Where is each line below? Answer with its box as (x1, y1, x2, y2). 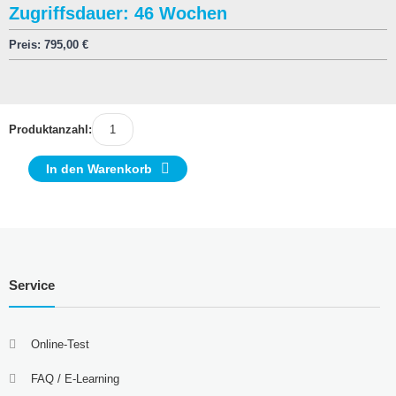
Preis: (9, 38, 41, 52)
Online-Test (30, 338, 89, 352)
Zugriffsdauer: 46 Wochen (9, 4, 227, 24)
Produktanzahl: (9, 123, 92, 137)
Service (8, 278, 55, 293)
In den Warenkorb (46, 162, 152, 177)
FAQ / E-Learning (30, 372, 119, 386)
